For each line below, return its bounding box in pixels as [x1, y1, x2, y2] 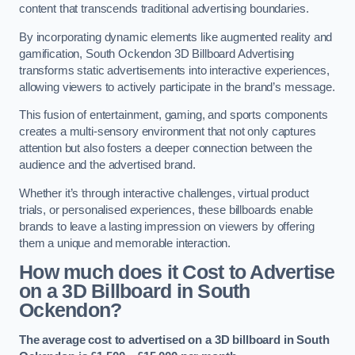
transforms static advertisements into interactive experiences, [19, 63, 330, 77]
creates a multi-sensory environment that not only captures [19, 125, 316, 139]
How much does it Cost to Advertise [19, 261, 335, 284]
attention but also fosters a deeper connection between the [19, 142, 312, 155]
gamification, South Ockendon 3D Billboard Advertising [19, 47, 295, 60]
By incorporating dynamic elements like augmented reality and [19, 30, 333, 44]
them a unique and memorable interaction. [19, 236, 231, 250]
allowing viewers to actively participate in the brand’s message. [19, 80, 335, 94]
